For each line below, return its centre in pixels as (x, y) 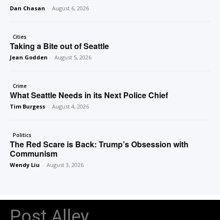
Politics (22, 135)
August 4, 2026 (70, 107)
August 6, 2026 (70, 8)
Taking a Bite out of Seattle (59, 46)
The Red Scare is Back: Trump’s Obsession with (99, 144)
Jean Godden (29, 57)
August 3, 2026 (65, 165)
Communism (34, 154)
